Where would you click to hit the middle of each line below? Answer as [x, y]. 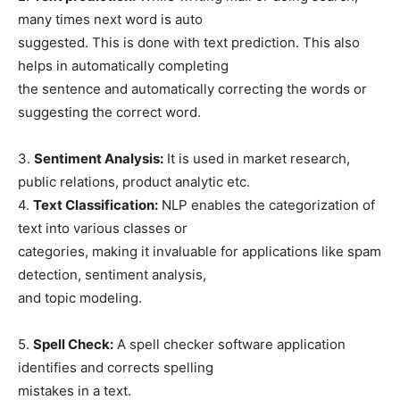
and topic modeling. [80, 297]
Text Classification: [96, 204]
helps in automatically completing [123, 65]
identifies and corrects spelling [116, 367]
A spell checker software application [229, 344]
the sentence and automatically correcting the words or [192, 88]
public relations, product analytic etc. [134, 181]
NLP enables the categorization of [267, 204]
